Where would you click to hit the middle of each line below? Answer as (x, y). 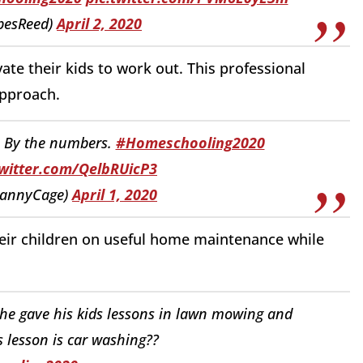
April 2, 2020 (99, 24)
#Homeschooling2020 (190, 143)
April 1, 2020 (115, 195)
